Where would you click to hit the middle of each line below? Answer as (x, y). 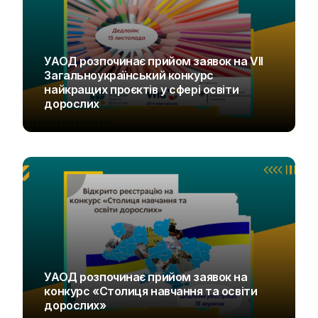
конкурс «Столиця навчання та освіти (151, 291)
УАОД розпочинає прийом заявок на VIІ (154, 61)
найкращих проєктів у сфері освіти (142, 90)
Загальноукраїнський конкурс (129, 76)
